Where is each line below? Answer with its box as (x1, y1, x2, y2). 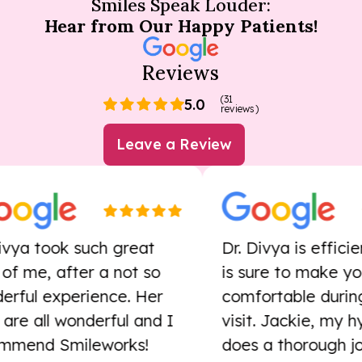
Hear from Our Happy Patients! (44, 15, 318, 38)
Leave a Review (116, 135, 233, 154)
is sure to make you (196, 262, 345, 283)
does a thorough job (196, 335, 348, 356)
